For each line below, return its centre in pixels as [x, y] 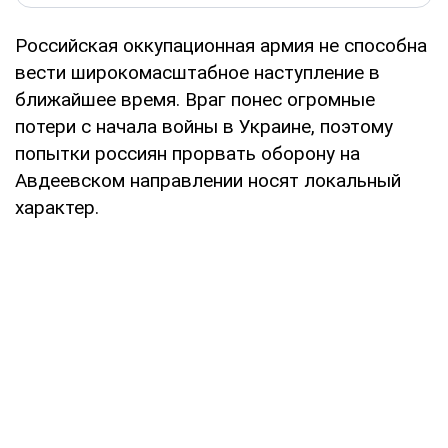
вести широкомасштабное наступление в [197, 72]
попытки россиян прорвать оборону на [187, 153]
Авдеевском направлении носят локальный [208, 180]
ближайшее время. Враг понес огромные [195, 99]
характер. [57, 207]
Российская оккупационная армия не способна [221, 45]
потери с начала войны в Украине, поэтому [204, 126]
